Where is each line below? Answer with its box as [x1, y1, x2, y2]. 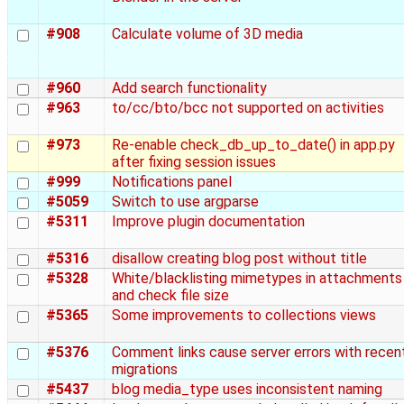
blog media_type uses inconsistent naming [112, 381, 382, 399]
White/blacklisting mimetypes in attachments [112, 270, 402, 288]
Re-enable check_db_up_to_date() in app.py [112, 136, 395, 154]
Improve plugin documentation [112, 213, 305, 231]
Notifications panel [112, 173, 232, 191]
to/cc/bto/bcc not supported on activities [112, 99, 384, 117]
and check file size [112, 287, 229, 305]
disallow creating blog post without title [112, 250, 367, 268]
